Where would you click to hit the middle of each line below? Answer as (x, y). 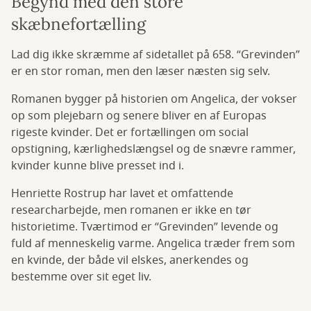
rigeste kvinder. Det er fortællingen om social (130, 132)
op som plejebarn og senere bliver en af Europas (139, 116)
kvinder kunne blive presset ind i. (98, 166)
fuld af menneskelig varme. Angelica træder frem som (153, 243)
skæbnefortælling (78, 24)
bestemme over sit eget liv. (81, 277)
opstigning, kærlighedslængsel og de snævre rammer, (153, 149)
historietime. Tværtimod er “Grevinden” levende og (145, 227)
